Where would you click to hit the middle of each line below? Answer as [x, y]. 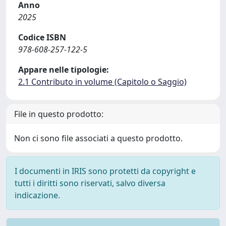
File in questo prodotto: [59, 114]
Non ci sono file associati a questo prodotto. [98, 138]
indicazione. [37, 195]
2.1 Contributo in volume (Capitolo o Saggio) [102, 82]
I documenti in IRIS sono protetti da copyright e [105, 171]
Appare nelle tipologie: [64, 70]
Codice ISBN [42, 37]
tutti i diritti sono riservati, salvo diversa [90, 183]
